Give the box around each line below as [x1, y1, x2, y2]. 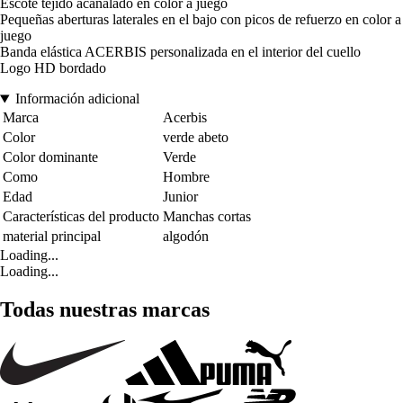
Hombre [163, 169, 210, 185]
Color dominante [3, 149, 98, 166]
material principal [3, 228, 101, 245]
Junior [163, 189, 198, 205]
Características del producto [3, 209, 159, 225]
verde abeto [163, 130, 228, 146]
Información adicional [14, 91, 139, 107]
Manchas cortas [163, 209, 251, 225]
